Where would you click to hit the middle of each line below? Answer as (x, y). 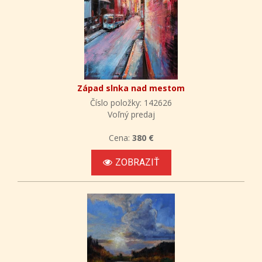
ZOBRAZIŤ (137, 162)
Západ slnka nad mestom (131, 88)
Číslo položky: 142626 (131, 102)
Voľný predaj (131, 114)
